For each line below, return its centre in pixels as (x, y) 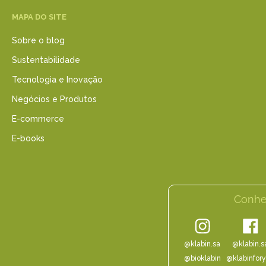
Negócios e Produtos (54, 99)
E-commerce (38, 119)
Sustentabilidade (46, 60)
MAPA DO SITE (39, 17)
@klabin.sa (202, 244)
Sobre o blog (38, 40)
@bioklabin (202, 258)
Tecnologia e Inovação (57, 80)
